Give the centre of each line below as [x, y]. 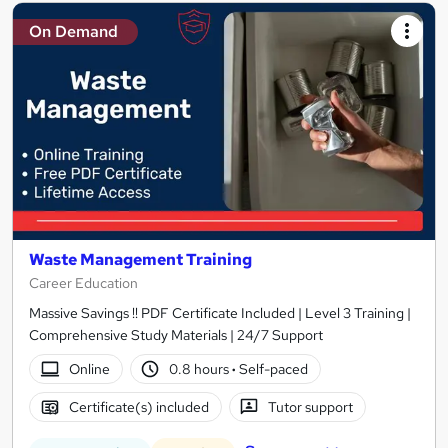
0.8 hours [201, 368]
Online [89, 368]
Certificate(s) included [138, 406]
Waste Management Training [140, 260]
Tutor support [311, 406]
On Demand [73, 31]
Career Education [83, 283]
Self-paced [272, 368]
